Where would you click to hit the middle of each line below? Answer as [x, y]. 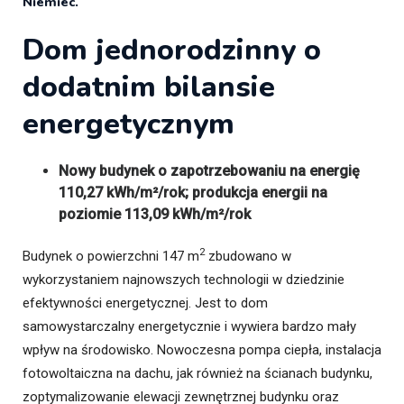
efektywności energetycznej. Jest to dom [145, 303]
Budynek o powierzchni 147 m [111, 256]
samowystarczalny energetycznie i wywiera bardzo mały [189, 326]
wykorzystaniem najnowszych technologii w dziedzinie [184, 279]
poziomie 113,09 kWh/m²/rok [155, 214]
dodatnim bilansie [149, 87]
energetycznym [129, 124]
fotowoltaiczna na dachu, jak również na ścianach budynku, [197, 373]
